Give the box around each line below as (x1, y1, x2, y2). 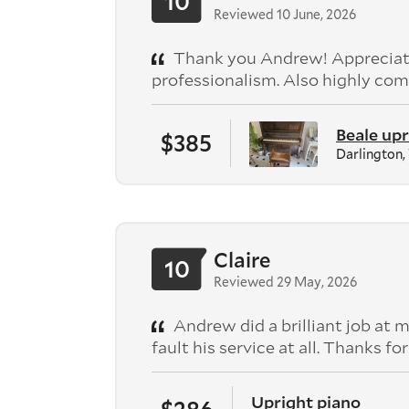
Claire (214, 246, 270, 273)
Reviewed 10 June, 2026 (214, 5, 356, 23)
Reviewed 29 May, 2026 (214, 272, 357, 290)
